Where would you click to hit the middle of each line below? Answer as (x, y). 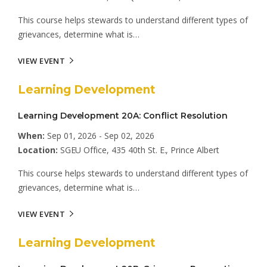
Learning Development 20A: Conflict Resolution (123, 116)
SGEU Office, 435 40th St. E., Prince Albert (138, 150)
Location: (38, 150)
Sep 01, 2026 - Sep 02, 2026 (99, 136)
